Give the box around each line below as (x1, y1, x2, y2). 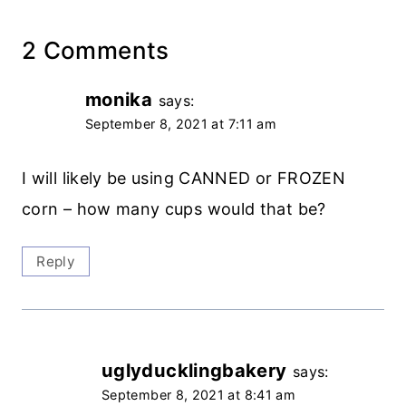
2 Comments (22, 35, 169, 64)
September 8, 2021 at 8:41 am (101, 387, 296, 403)
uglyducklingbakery (101, 359, 287, 382)
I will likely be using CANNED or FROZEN (22, 169, 346, 188)
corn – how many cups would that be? (22, 199, 326, 219)
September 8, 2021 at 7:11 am (85, 115, 277, 131)
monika (85, 87, 153, 111)
